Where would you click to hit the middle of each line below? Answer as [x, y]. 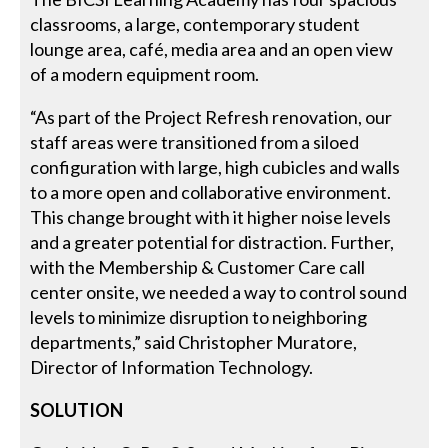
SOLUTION [77, 409]
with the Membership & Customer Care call [198, 266]
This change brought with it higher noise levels [211, 216]
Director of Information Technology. [172, 366]
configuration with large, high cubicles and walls [215, 166]
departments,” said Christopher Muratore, [194, 341]
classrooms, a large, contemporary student [195, 23]
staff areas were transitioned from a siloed [195, 141]
